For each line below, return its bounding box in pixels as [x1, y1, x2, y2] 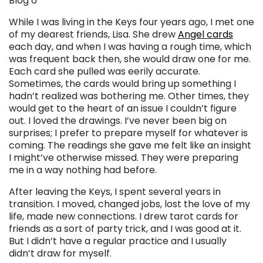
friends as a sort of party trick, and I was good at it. [9, 221, 241, 235]
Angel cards [178, 27, 233, 41]
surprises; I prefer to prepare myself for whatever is [9, 126, 248, 140]
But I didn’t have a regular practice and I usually [9, 234, 227, 248]
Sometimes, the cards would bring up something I [9, 76, 236, 90]
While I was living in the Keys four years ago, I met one [9, 15, 254, 29]
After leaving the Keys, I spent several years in [9, 184, 221, 198]
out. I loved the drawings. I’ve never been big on [9, 113, 227, 127]
